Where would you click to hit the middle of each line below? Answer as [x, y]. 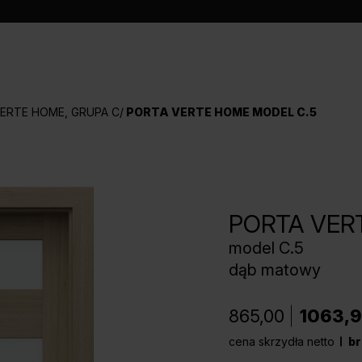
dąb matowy [275, 270]
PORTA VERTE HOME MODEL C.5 [221, 112]
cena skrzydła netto [283, 341]
